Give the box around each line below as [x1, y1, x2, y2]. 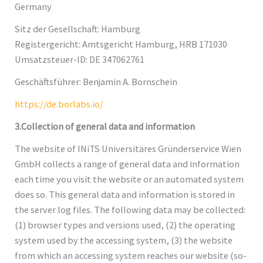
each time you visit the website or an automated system [15, 173, 244, 185]
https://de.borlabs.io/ [15, 97, 104, 110]
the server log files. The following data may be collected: [15, 203, 246, 215]
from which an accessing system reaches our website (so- [15, 249, 247, 261]
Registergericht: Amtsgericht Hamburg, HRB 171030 [15, 38, 228, 50]
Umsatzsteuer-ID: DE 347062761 [15, 53, 145, 65]
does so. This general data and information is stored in [15, 188, 235, 200]
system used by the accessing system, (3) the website [15, 234, 233, 246]
